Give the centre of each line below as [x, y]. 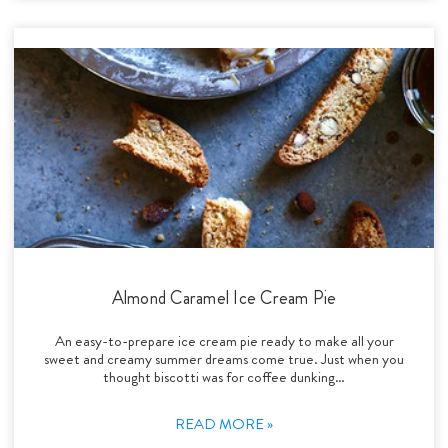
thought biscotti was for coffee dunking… [224, 376]
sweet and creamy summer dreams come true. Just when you [224, 358]
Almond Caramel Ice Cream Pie [224, 297]
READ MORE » [224, 423]
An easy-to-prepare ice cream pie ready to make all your [224, 340]
